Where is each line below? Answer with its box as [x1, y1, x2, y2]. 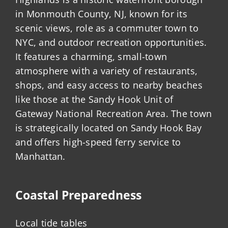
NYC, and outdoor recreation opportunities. [15, 36, 207, 49]
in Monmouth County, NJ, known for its [15, 8, 187, 20]
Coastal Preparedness [15, 187, 141, 204]
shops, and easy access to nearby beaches [15, 79, 203, 92]
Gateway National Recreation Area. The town [15, 107, 212, 120]
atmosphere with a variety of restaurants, [15, 65, 198, 77]
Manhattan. [15, 150, 66, 163]
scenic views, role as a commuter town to [15, 22, 198, 35]
